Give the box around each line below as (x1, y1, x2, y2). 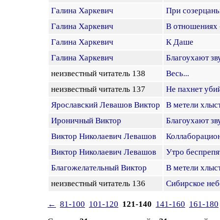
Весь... (166, 69, 189, 78)
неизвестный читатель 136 (51, 179, 149, 188)
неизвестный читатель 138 (51, 69, 149, 78)
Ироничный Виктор (51, 116, 121, 125)
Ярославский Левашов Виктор (51, 100, 160, 110)
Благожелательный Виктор (51, 163, 147, 172)
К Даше (166, 37, 193, 47)
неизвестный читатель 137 (51, 84, 149, 94)
